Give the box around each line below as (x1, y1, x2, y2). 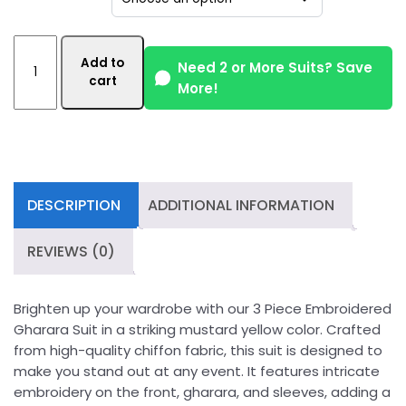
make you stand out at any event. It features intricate (14, 361, 380, 381)
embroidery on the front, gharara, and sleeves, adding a (14, 382, 391, 401)
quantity (13, 194, 72, 215)
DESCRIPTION (27, 195, 121, 216)
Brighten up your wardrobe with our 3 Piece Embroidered (14, 298, 391, 318)
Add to (81, 54, 125, 72)
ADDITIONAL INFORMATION (148, 195, 334, 216)
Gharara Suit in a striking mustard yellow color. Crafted (14, 319, 381, 339)
